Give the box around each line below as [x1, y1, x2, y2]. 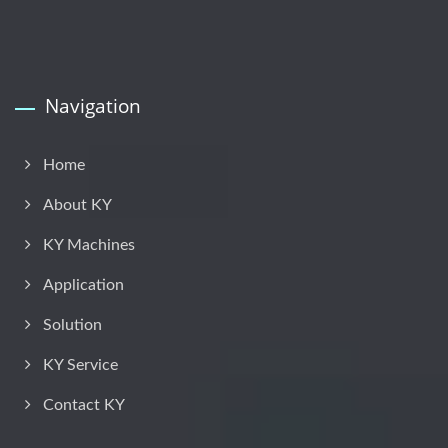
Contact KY [43, 396, 125, 413]
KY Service [43, 356, 118, 373]
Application [43, 276, 124, 293]
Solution [43, 316, 102, 333]
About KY [43, 196, 112, 213]
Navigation [45, 92, 141, 119]
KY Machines [43, 236, 135, 253]
